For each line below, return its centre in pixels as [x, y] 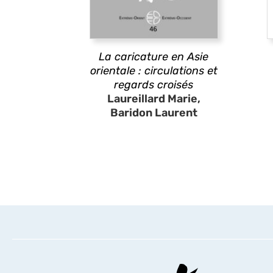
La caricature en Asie [154, 57]
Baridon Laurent [154, 113]
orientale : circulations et [154, 71]
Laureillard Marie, [154, 99]
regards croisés [154, 85]
